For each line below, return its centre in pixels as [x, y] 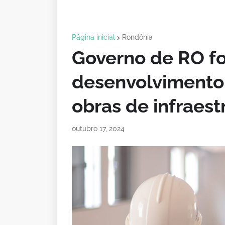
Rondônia [137, 37]
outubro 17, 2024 [98, 129]
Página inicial [93, 37]
